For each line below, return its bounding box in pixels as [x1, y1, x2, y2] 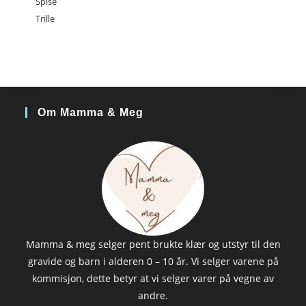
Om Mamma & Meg [38, 107, 144, 119]
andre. [138, 289, 168, 303]
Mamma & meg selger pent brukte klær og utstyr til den [25, 238, 281, 251]
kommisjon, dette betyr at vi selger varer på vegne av [32, 272, 274, 286]
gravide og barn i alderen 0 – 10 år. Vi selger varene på [27, 255, 279, 268]
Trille [36, 12, 55, 25]
